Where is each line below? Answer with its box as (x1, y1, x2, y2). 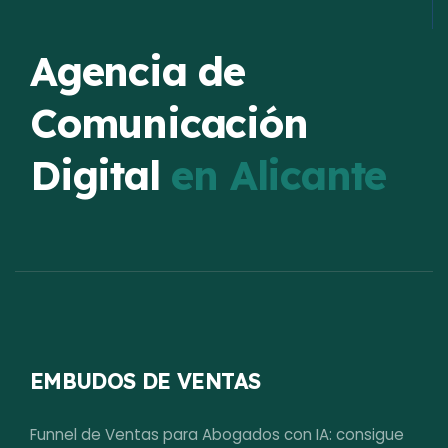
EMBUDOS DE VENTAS (30, 368, 261, 394)
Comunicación (30, 98, 308, 148)
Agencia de (30, 46, 246, 96)
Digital (30, 150, 160, 200)
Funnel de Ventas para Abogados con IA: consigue (30, 424, 404, 445)
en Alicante (171, 150, 387, 200)
